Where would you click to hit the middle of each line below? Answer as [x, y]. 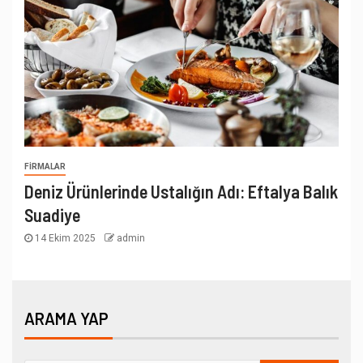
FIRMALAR [45, 166]
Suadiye [52, 214]
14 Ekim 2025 [65, 238]
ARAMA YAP [66, 318]
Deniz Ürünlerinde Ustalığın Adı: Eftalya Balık [181, 191]
